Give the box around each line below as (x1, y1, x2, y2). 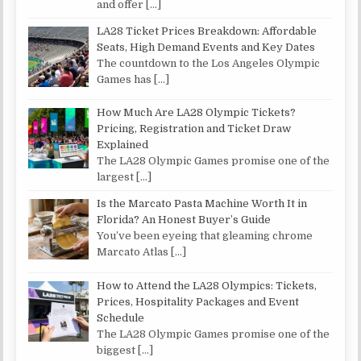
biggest (97, 344, 139, 357)
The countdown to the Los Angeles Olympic (97, 56, 321, 69)
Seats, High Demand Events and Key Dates (97, 40, 316, 53)
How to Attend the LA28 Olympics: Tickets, (97, 280, 317, 293)
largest (97, 171, 137, 184)
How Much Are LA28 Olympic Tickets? (97, 106, 297, 119)
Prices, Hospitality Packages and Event (97, 296, 300, 309)
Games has (97, 73, 155, 85)
